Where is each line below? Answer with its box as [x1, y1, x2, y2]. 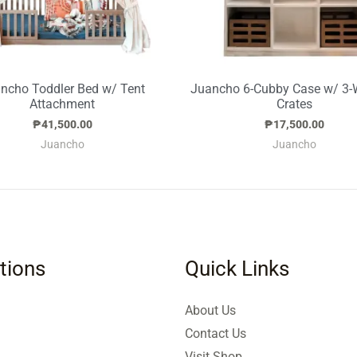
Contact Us [184, 326, 246, 342]
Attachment [29, 96, 96, 112]
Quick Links [184, 257, 289, 281]
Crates [277, 96, 313, 112]
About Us [184, 303, 236, 319]
